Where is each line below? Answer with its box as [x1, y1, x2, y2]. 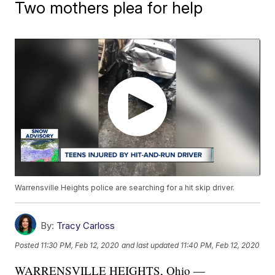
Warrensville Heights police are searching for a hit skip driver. [15, 183, 235, 193]
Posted [15, 240, 41, 250]
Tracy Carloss [56, 220, 115, 232]
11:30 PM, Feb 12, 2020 [41, 240, 120, 250]
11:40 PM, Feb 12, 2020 [180, 240, 260, 250]
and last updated [122, 240, 179, 250]
